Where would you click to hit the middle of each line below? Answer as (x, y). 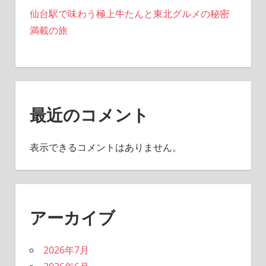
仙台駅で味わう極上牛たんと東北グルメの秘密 (129, 14)
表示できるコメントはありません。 (105, 148)
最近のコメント (89, 115)
